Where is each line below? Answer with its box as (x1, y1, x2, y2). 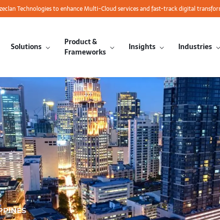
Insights (128, 41, 156, 53)
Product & (64, 36, 97, 47)
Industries (178, 41, 212, 53)
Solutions (10, 41, 42, 53)
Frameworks (64, 46, 106, 57)
